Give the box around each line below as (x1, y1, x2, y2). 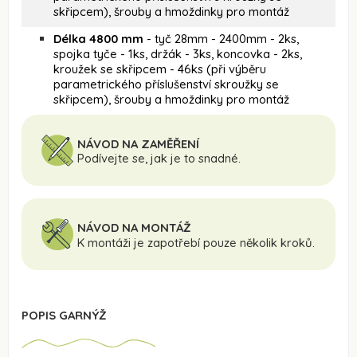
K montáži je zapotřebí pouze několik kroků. (77, 235, 315, 251)
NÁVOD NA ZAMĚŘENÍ (77, 135, 199, 151)
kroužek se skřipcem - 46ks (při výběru (53, 61, 266, 76)
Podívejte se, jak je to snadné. (77, 151, 241, 167)
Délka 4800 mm (53, 30, 143, 46)
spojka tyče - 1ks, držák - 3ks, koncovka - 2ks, (53, 45, 302, 61)
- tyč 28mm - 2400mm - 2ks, (143, 30, 299, 46)
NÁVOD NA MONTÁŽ (77, 220, 191, 236)
